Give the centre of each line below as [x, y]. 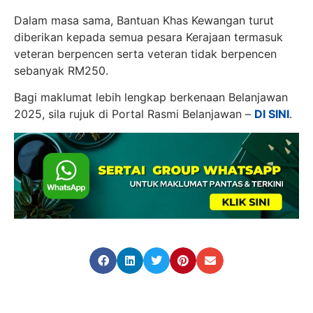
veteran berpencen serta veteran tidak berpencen [145, 53]
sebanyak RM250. [61, 70]
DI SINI [272, 114]
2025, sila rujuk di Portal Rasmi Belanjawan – [134, 114]
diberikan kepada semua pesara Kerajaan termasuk [148, 37]
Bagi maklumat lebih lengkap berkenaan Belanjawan [151, 97]
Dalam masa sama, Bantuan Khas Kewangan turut [144, 20]
